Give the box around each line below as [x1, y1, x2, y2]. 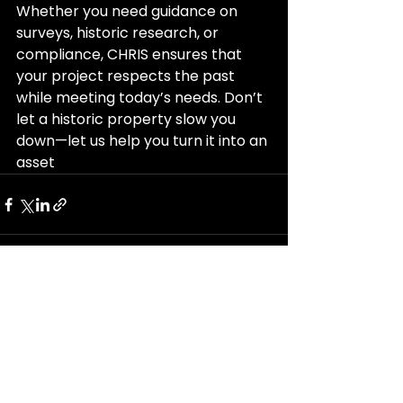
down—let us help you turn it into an [16, 130, 271, 151]
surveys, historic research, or [16, 22, 222, 43]
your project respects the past [16, 66, 238, 86]
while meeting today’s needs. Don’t [16, 87, 266, 108]
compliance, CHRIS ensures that [16, 44, 246, 65]
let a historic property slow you [16, 109, 239, 130]
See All [247, 297, 288, 315]
